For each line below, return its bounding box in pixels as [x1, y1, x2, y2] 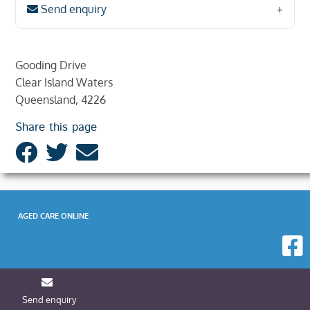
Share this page [15, 119, 97, 136]
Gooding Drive [15, 58, 86, 73]
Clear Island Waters [15, 75, 113, 90]
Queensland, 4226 [15, 93, 106, 107]
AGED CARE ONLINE [18, 210, 89, 221]
